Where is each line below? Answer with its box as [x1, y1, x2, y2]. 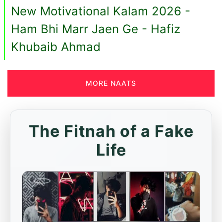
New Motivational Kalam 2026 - [11, 4, 190, 18]
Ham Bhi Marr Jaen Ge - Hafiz [11, 22, 180, 36]
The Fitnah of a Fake [28, 121, 194, 141]
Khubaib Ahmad [11, 40, 101, 54]
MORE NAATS [86, 79, 136, 87]
